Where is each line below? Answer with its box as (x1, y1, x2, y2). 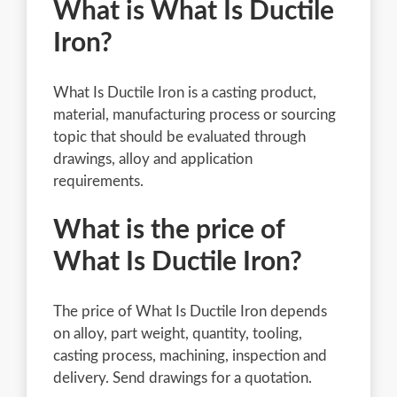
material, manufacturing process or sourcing (53, 106, 336, 122)
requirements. (53, 173, 144, 189)
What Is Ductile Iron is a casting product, (53, 84, 316, 100)
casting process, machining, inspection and (53, 347, 327, 363)
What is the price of (53, 216, 284, 244)
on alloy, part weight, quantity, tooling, (53, 325, 302, 341)
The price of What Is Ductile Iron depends (53, 303, 327, 319)
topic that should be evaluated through (53, 128, 306, 144)
